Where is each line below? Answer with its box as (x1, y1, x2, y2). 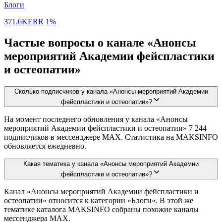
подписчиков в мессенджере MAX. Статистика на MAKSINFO (4, 132, 218, 141)
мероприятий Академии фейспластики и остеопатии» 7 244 (4, 123, 207, 132)
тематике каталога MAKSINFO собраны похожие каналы (4, 205, 199, 214)
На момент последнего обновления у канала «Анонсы (4, 114, 188, 123)
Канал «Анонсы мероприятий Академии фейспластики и (4, 187, 199, 196)
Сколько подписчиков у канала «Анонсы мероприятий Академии (14, 87, 208, 95)
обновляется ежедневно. (4, 141, 86, 150)
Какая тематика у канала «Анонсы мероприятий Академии (23, 160, 199, 167)
